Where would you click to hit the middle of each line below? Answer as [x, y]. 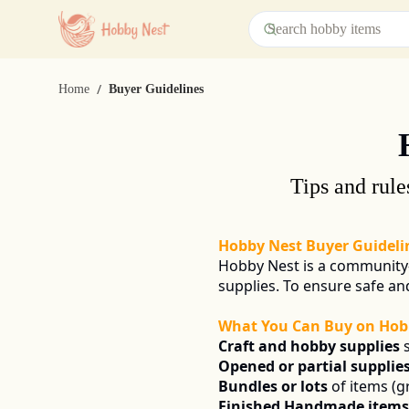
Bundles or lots [273, 386]
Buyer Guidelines [156, 89]
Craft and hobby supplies [309, 346]
